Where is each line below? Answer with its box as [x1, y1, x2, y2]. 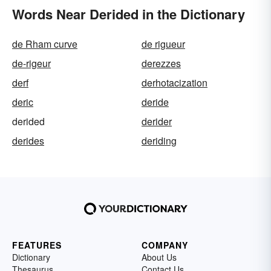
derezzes [142, 56, 181, 70]
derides [12, 133, 44, 148]
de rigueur [142, 36, 185, 51]
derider [142, 114, 172, 128]
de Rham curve [12, 36, 77, 51]
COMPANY [142, 238, 188, 251]
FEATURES [12, 238, 62, 251]
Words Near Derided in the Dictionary [12, 4, 245, 24]
